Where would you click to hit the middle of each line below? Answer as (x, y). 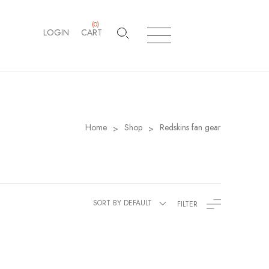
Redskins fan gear (190, 128)
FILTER (187, 204)
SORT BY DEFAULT (122, 203)
